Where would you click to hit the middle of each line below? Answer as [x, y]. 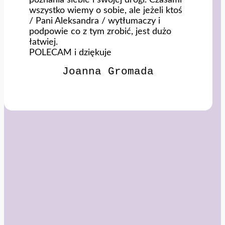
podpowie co [56, 31]
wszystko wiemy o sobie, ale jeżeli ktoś [106, 10]
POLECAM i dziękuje [70, 52]
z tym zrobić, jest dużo [127, 31]
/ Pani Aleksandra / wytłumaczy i [95, 21]
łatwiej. [43, 42]
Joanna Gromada [108, 71]
